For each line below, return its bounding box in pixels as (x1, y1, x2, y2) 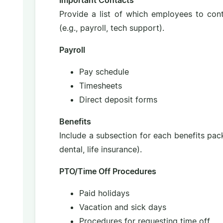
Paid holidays (79, 188, 129, 199)
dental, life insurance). (59, 144, 142, 155)
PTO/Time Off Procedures (59, 166, 156, 177)
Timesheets (79, 81, 122, 91)
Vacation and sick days (79, 202, 166, 213)
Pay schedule (79, 67, 129, 77)
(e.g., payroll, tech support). (59, 23, 164, 33)
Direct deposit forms (79, 95, 157, 105)
